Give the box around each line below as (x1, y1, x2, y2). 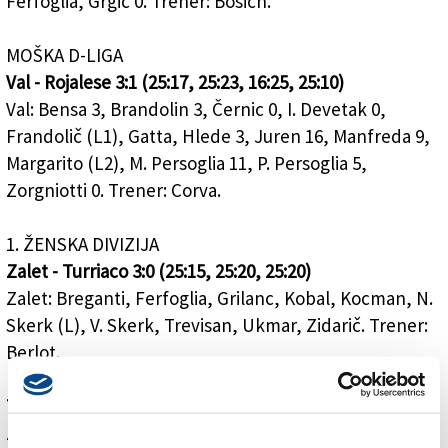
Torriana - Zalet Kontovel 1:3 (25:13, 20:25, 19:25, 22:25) (6, 394, 439, 419)
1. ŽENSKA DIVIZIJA (6, 232, 159, 257)
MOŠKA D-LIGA (6, 43, 123, 68)
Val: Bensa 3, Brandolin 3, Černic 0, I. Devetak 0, (6, 97, 386, 122)
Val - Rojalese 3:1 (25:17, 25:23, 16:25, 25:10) (6, 70, 344, 95)
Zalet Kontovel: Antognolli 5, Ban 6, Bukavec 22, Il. (6, 421, 407, 446)
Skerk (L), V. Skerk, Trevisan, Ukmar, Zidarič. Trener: (6, 313, 428, 338)
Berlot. (6, 340, 60, 365)
